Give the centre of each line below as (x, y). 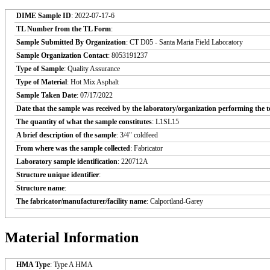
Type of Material (42, 82)
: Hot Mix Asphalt (93, 82)
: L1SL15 (165, 121)
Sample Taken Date (46, 95)
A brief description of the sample (66, 135)
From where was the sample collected (73, 148)
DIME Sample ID (44, 15)
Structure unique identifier (58, 174)
